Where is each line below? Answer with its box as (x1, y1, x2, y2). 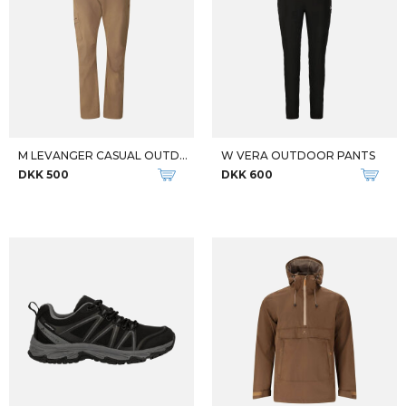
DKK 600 (221, 168, 273, 181)
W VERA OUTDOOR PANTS (221, 149, 375, 162)
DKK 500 (18, 168, 69, 181)
